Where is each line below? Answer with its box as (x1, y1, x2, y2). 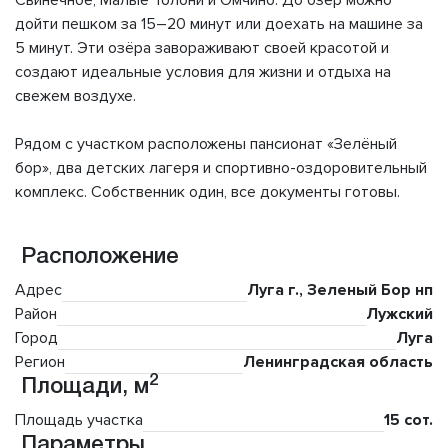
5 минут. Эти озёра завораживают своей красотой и (15, 38, 389, 59)
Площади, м (15, 377, 149, 398)
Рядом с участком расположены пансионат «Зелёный (15, 134, 397, 155)
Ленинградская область (243, 352, 433, 373)
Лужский (366, 304, 433, 325)
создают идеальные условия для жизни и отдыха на (15, 62, 391, 83)
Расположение (15, 247, 179, 268)
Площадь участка (15, 410, 143, 431)
